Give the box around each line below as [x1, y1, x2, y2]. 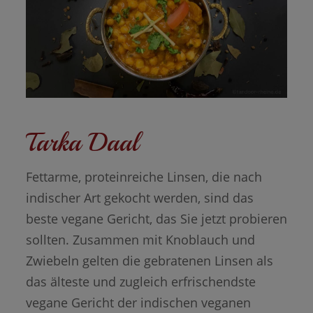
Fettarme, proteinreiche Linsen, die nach [25, 168, 262, 185]
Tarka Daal [25, 126, 138, 159]
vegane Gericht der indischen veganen [25, 293, 251, 311]
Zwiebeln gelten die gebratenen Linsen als [25, 252, 273, 269]
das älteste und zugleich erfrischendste [25, 272, 256, 290]
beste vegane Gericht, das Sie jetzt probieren [25, 210, 287, 227]
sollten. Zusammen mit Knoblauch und [25, 231, 255, 248]
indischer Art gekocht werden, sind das [25, 189, 254, 206]
